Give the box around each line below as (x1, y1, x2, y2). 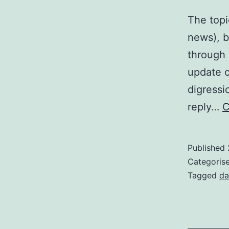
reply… (188, 101, 222, 113)
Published (188, 143, 227, 153)
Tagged (188, 170, 219, 181)
